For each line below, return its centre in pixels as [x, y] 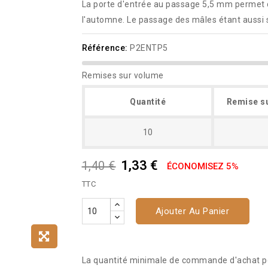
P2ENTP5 [149, 48]
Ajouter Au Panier [192, 211]
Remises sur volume [123, 75]
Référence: [105, 48]
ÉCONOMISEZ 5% [203, 166]
